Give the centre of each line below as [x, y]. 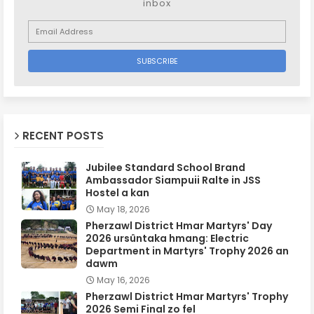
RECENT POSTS [63, 136]
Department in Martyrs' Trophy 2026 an [187, 251]
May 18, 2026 [123, 210]
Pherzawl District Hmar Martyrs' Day [179, 226]
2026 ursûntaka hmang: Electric [167, 239]
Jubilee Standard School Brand [165, 168]
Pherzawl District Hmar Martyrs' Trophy [187, 297]
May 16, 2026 [123, 280]
